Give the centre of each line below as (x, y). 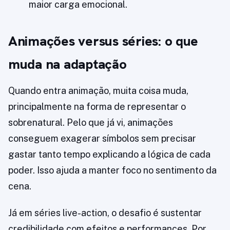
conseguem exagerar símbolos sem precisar (102, 139)
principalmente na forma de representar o (97, 107)
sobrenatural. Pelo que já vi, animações (91, 123)
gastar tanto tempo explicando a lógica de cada (109, 155)
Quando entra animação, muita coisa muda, (98, 91)
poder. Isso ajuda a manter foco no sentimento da (112, 170)
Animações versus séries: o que (103, 41)
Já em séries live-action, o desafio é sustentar (105, 213)
